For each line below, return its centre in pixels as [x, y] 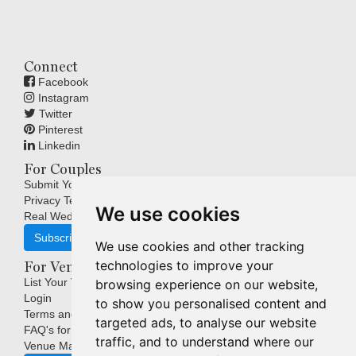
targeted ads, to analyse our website [205, 323]
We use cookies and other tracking [199, 246]
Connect [51, 67]
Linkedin [58, 146]
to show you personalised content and [211, 304]
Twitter [54, 114]
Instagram [62, 98]
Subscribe [59, 238]
